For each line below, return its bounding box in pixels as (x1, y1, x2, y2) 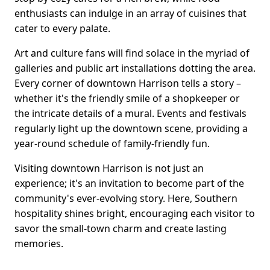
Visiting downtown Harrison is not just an (14, 162, 204, 175)
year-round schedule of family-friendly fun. (14, 137, 210, 151)
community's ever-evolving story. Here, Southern (14, 192, 237, 206)
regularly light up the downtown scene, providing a (14, 122, 248, 136)
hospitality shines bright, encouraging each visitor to (14, 207, 255, 221)
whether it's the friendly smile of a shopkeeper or (14, 92, 240, 105)
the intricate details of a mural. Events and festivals (14, 107, 246, 121)
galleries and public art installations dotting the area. (14, 61, 256, 75)
